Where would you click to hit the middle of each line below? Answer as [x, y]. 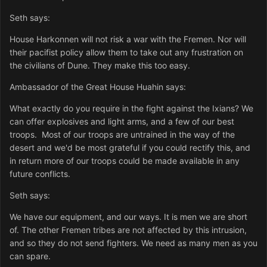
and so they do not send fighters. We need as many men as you [133, 243]
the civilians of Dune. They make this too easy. [100, 66]
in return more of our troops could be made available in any [125, 161]
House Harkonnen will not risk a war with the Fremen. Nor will [128, 39]
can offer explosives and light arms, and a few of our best [122, 122]
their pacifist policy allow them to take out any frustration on [126, 52]
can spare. [30, 256]
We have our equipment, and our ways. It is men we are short [128, 217]
